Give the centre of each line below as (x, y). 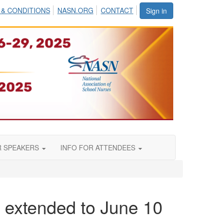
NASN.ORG (75, 10)
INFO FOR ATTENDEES (99, 148)
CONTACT (117, 10)
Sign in (156, 11)
